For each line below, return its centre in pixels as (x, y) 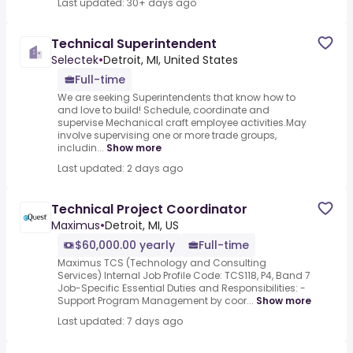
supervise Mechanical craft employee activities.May (182, 123)
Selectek (75, 60)
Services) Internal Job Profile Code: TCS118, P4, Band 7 (184, 276)
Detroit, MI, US (142, 226)
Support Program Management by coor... (156, 301)
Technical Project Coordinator (149, 210)
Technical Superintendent (134, 44)
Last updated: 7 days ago (120, 321)
